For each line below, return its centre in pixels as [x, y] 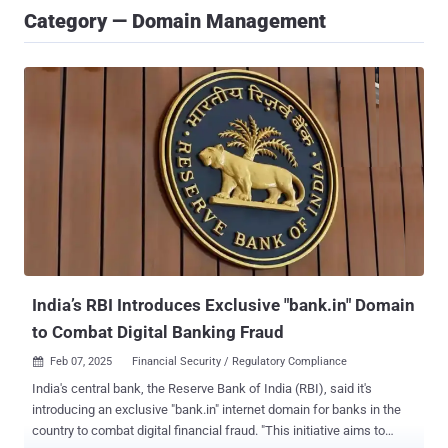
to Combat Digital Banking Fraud [158, 332]
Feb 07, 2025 [81, 362]
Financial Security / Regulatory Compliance [239, 362]
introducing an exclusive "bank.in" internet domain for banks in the [216, 410]
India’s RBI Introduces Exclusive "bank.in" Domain [223, 305]
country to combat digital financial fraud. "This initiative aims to [146, 431]
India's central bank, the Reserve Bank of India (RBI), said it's [202, 389]
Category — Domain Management [175, 21]
